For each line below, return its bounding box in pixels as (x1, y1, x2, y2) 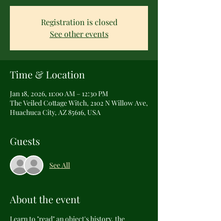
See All (49, 160, 70, 170)
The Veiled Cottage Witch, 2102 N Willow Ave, (10, 98, 148, 108)
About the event (10, 192, 80, 206)
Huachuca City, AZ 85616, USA (10, 107, 101, 117)
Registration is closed (40, 16, 117, 27)
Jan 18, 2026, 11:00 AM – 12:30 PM (10, 88, 108, 98)
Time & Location (10, 67, 85, 81)
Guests (10, 134, 40, 147)
